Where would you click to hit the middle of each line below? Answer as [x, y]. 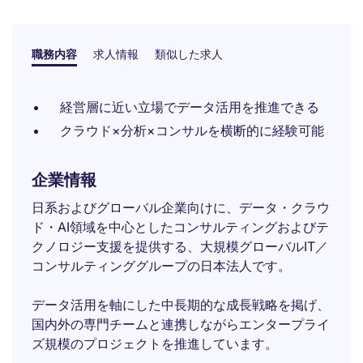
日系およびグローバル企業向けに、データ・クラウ [181, 207]
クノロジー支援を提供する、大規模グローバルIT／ [180, 246]
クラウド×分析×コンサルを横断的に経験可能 [192, 130]
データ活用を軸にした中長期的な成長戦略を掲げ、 [181, 305]
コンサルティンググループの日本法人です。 [161, 266]
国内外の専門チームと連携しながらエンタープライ [181, 324]
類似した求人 [189, 54]
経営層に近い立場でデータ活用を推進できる [190, 107]
